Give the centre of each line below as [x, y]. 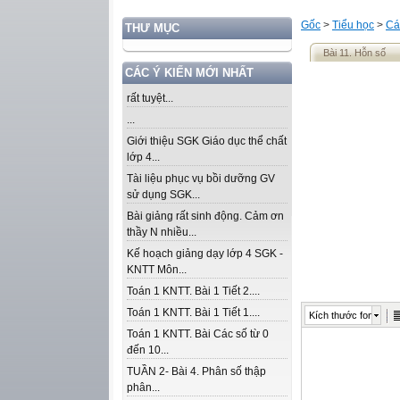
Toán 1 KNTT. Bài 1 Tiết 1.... [193, 312]
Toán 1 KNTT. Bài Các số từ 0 [198, 334]
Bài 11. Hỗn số [354, 53]
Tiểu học [353, 25]
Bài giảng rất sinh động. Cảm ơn [205, 216]
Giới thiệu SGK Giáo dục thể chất [207, 141]
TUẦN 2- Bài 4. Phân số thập [196, 371]
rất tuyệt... [150, 98]
